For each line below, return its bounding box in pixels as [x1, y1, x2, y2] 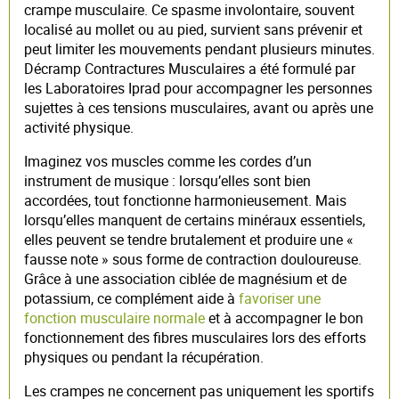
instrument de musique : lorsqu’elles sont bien [24, 170, 311, 191]
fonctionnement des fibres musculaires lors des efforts [24, 327, 366, 347]
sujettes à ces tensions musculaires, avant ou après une [24, 97, 373, 118]
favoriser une [239, 288, 321, 308]
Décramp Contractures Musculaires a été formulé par [24, 58, 355, 78]
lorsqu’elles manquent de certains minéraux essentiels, [24, 209, 365, 230]
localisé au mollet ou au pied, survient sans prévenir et [24, 19, 362, 39]
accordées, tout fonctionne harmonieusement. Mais [24, 190, 346, 210]
